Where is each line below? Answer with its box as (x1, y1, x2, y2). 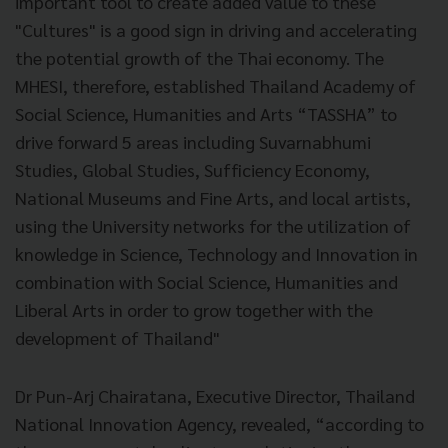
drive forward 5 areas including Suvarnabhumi (15, 129, 371, 153)
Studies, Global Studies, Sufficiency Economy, (15, 157, 370, 181)
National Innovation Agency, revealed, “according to (15, 411, 424, 435)
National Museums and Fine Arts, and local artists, (15, 185, 411, 209)
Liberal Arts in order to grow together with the (15, 297, 373, 321)
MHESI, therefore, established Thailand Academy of (15, 73, 416, 97)
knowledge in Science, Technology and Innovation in (15, 241, 418, 265)
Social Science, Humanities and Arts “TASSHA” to (15, 101, 397, 125)
